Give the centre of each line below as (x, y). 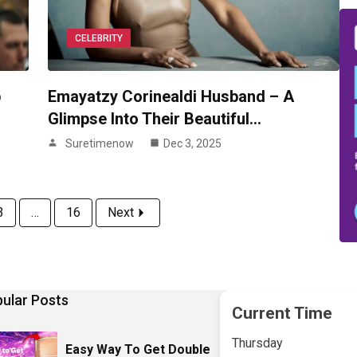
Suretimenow (99, 144)
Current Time (282, 314)
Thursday (257, 343)
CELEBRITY (98, 39)
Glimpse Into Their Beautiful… (154, 119)
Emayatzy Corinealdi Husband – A (171, 97)
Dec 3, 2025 (192, 144)
